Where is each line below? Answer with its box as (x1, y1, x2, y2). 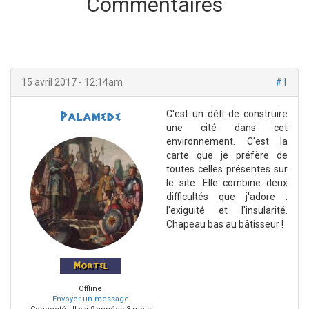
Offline (79, 284, 102, 294)
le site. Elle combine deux (166, 177, 288, 189)
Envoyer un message (52, 295, 129, 304)
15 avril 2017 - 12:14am (21, 77, 123, 88)
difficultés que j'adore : (166, 191, 288, 203)
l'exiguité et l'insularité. (166, 205, 288, 217)
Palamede (59, 110, 121, 125)
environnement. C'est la (166, 136, 288, 148)
